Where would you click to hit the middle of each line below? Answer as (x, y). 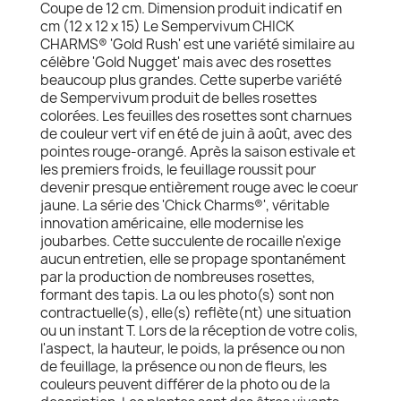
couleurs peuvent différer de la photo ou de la (185, 384)
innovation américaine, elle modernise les (172, 223)
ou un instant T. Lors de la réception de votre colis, (199, 331)
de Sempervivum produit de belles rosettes (179, 98)
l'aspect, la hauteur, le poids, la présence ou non (192, 349)
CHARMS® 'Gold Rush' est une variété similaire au (197, 44)
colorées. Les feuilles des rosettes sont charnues (196, 116)
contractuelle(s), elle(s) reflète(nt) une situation (196, 313)
